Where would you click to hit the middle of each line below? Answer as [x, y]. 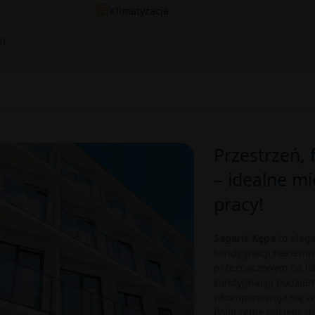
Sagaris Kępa [244, 238]
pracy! [238, 204]
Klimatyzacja [139, 11]
